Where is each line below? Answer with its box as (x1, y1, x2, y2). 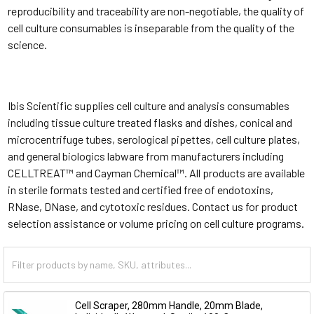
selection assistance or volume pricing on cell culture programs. (7, 216, 304, 230)
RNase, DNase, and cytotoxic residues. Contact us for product (7, 199, 298, 213)
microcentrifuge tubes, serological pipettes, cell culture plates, (7, 132, 300, 146)
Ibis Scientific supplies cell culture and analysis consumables (7, 98, 289, 112)
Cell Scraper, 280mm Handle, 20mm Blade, (75, 299, 264, 311)
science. (7, 37, 47, 51)
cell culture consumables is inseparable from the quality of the (7, 20, 294, 34)
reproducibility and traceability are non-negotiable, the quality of (7, 4, 304, 18)
